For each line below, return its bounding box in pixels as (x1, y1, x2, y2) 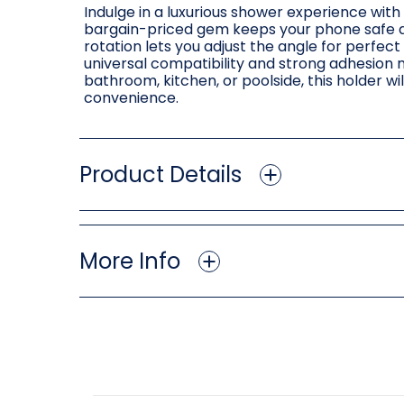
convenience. (84, 87, 179, 109)
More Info (79, 246, 180, 277)
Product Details (79, 160, 242, 190)
